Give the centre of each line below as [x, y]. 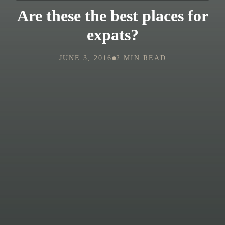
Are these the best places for [113, 15]
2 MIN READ [141, 58]
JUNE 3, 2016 [85, 58]
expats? [113, 34]
